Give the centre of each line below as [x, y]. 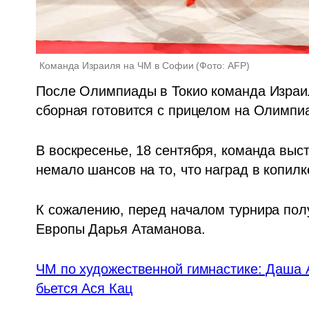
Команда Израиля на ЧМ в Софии [117, 65]
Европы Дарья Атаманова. [123, 229]
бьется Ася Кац [84, 288]
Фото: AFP [223, 65]
